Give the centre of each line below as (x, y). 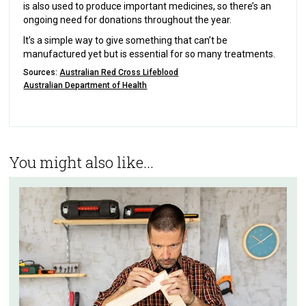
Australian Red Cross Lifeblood (119, 72)
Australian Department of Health (85, 85)
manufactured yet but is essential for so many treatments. (150, 54)
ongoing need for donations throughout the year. (128, 19)
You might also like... (82, 162)
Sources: (42, 72)
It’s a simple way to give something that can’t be (126, 40)
